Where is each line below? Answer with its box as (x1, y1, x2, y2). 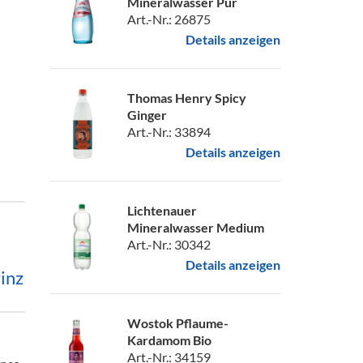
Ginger (127, 107, 167, 122)
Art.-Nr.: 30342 (127, 237, 211, 252)
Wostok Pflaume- (127, 315, 228, 331)
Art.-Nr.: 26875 (127, 11, 211, 27)
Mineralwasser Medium (127, 220, 264, 235)
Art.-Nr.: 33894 (127, 124, 211, 139)
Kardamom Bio (127, 332, 211, 348)
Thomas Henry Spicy (127, 90, 246, 105)
